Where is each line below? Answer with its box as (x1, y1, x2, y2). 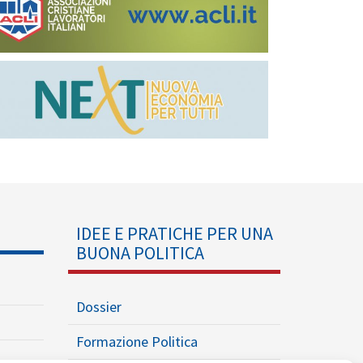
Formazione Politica (75, 331, 198, 351)
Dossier (75, 297, 122, 316)
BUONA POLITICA (75, 241, 204, 264)
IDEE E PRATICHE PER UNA (75, 221, 273, 245)
